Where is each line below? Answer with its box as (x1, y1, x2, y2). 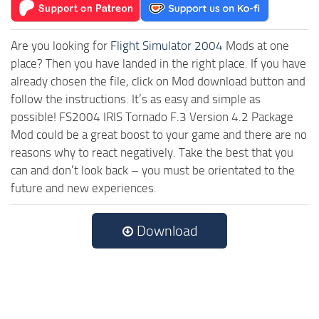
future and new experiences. (11, 181, 157, 196)
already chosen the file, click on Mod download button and (11, 74, 305, 89)
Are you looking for (11, 38, 110, 53)
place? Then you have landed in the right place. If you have (11, 56, 306, 71)
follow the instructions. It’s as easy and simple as (11, 92, 261, 107)
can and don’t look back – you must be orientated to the (11, 163, 295, 178)
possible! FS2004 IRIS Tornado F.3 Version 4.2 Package (11, 110, 293, 125)
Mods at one (223, 38, 289, 53)
